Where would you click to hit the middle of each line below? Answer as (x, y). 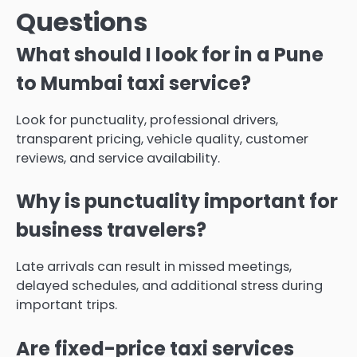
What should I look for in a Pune (170, 55)
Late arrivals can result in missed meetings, (154, 267)
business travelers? (111, 230)
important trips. (67, 305)
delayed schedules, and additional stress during (169, 286)
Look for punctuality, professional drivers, (147, 120)
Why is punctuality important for (177, 202)
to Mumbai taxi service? (133, 84)
